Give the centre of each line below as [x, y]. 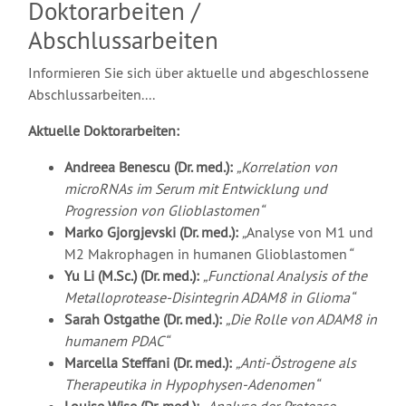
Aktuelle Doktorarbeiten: [104, 131]
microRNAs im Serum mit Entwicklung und [196, 189]
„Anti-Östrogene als [296, 363]
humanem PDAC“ [116, 341]
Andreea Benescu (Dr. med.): [150, 167]
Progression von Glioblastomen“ [164, 211]
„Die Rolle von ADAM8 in [301, 319]
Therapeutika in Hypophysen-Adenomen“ [192, 385]
